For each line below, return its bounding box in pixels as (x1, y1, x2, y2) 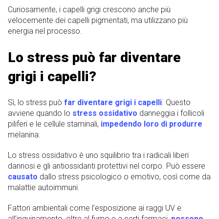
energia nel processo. (8, 26, 82, 36)
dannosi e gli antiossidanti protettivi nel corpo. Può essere (8, 161, 205, 171)
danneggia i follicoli (137, 109, 204, 118)
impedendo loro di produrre (101, 119, 202, 129)
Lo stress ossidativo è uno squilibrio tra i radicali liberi (8, 151, 189, 160)
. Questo (162, 98, 191, 108)
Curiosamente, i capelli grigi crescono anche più (8, 4, 171, 14)
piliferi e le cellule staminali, (8, 119, 101, 129)
